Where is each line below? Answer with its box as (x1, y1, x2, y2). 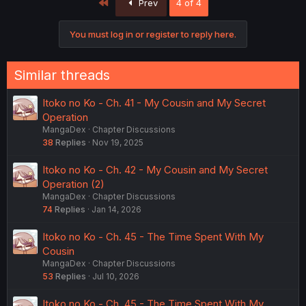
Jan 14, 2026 (92, 204, 141, 214)
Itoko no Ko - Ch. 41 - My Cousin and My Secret (42, 96, 266, 109)
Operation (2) (42, 177, 105, 191)
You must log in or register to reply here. (70, 28, 236, 40)
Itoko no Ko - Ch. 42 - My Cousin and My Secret (42, 163, 268, 176)
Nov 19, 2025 (92, 137, 143, 148)
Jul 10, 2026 (92, 270, 139, 281)
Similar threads (14, 66, 110, 83)
